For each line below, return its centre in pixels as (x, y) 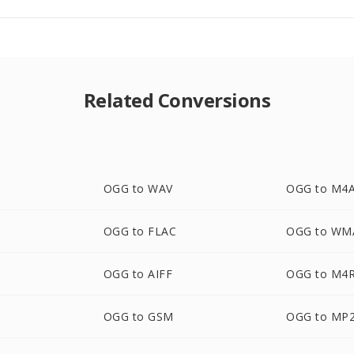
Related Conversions (177, 100)
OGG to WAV (138, 188)
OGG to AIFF (138, 274)
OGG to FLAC (140, 231)
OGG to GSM (138, 316)
